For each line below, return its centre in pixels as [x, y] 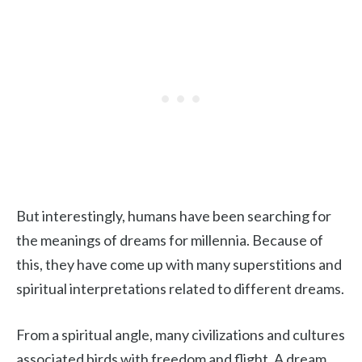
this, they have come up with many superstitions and [179, 264]
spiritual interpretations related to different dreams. [180, 288]
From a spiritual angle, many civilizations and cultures [181, 335]
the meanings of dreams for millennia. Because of [170, 240]
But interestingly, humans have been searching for [174, 216]
